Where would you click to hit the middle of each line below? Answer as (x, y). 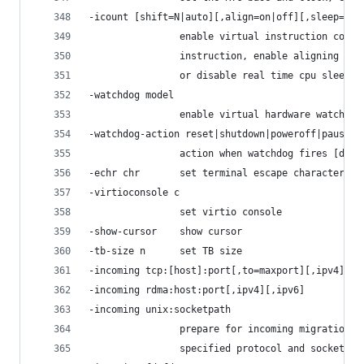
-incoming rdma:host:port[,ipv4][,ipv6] (197, 290)
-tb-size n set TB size (165, 251)
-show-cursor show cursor (165, 231)
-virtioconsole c (134, 192)
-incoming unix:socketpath (160, 309)
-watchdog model (131, 95)
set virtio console (185, 212)
